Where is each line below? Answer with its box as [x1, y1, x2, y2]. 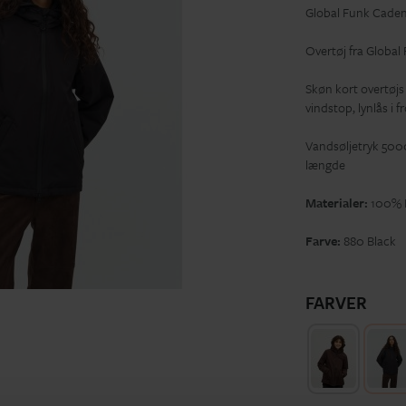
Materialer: [304, 193, 371, 213]
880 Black [340, 231, 396, 251]
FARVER [304, 290, 367, 315]
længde [304, 155, 345, 175]
